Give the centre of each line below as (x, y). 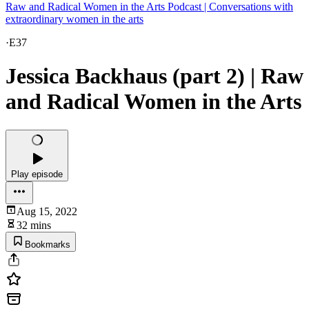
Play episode (37, 174)
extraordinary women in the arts (74, 19)
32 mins (34, 225)
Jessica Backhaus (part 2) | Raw (154, 76)
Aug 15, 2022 (47, 211)
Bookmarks (48, 244)
